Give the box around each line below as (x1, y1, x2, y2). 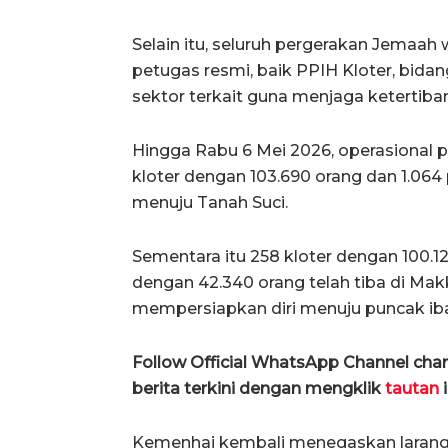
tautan (381, 378, 439, 398)
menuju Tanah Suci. (132, 192, 288, 212)
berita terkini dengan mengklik (132, 378, 381, 398)
